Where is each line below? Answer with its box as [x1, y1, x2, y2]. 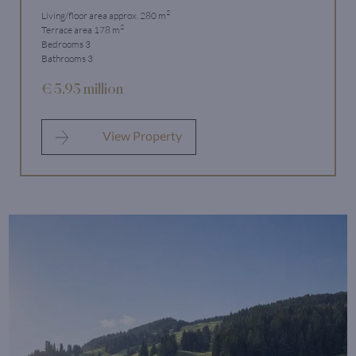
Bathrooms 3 [41, 52, 93, 64]
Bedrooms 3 [41, 37, 91, 50]
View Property [100, 127, 183, 143]
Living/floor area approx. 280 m [41, 9, 166, 21]
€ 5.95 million [41, 82, 123, 95]
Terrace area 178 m [41, 23, 120, 36]
